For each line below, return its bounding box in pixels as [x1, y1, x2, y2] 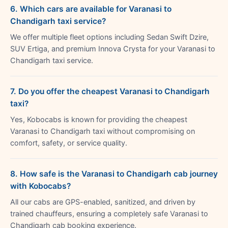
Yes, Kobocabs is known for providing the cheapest [10, 115, 187, 124]
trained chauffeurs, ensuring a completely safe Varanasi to [10, 209, 208, 218]
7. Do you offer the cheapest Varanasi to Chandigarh [10, 86, 210, 96]
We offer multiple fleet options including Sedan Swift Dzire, [10, 32, 209, 42]
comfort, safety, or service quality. [10, 138, 127, 148]
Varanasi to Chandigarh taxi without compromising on [10, 126, 195, 136]
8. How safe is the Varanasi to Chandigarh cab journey [10, 168, 218, 179]
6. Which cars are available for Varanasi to [10, 4, 172, 14]
